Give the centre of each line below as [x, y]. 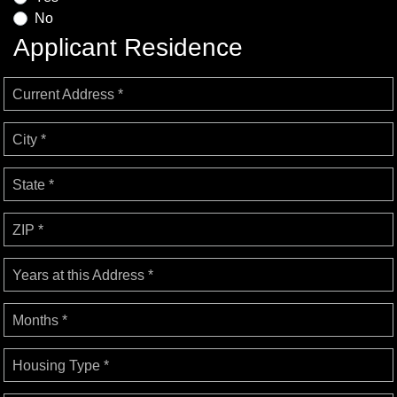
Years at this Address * [83, 276]
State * [33, 185]
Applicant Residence [128, 48]
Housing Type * [61, 366]
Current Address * [68, 95]
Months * [40, 321]
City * [29, 140]
